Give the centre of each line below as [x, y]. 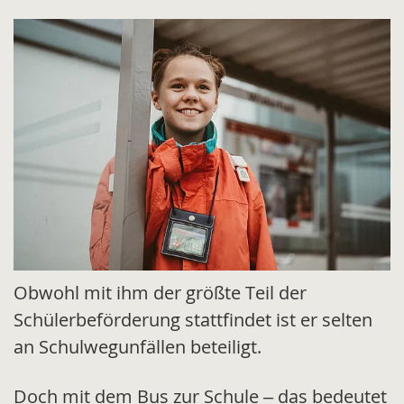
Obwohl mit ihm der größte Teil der [160, 293]
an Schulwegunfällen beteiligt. [138, 347]
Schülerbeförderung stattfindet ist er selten [193, 320]
